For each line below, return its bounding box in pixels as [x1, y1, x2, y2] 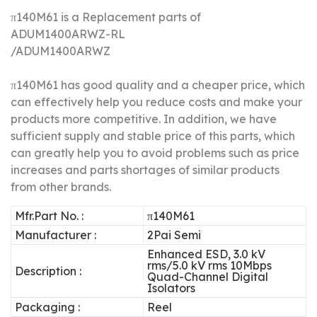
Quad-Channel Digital [147, 270, 269, 284]
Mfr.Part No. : [15, 209, 83, 224]
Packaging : [15, 300, 80, 315]
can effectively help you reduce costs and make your [11, 95, 302, 110]
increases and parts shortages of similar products [11, 163, 279, 178]
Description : [15, 264, 81, 279]
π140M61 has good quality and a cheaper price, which [11, 78, 305, 93]
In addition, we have [163, 112, 277, 127]
